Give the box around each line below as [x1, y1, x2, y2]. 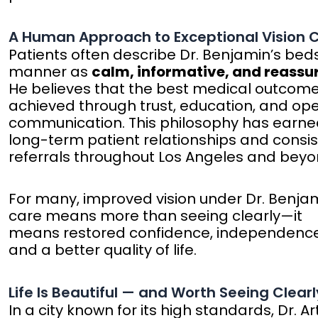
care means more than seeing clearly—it [9, 206, 303, 226]
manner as [9, 62, 92, 82]
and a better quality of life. [9, 240, 197, 261]
